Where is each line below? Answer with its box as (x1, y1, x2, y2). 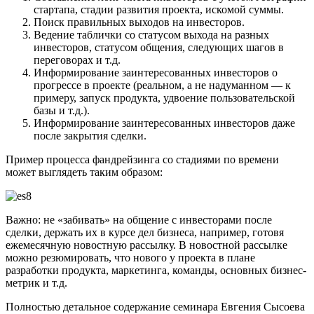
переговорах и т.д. (34, 54, 121, 67)
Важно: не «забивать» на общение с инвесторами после (6, 214, 272, 226)
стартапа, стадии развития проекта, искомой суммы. (34, 4, 284, 16)
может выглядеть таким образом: (6, 166, 163, 179)
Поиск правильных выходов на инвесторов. (34, 16, 245, 29)
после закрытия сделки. (34, 130, 146, 142)
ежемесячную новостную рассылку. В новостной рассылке (6, 239, 287, 252)
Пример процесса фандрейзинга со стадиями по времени (6, 153, 279, 166)
